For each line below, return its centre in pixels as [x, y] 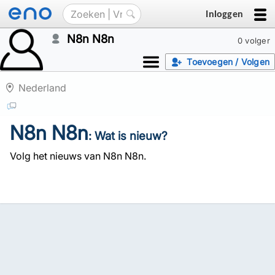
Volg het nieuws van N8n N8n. [78, 156]
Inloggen [224, 14]
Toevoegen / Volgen [228, 62]
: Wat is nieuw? [128, 136]
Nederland [42, 88]
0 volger [254, 41]
